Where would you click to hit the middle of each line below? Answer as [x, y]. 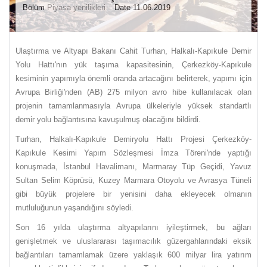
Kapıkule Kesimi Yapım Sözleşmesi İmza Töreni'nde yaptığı [133, 153]
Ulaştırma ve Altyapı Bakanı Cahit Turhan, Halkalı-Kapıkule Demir [133, 51]
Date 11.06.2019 [141, 8]
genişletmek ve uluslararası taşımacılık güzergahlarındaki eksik [133, 241]
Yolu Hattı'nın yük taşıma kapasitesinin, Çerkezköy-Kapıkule [133, 65]
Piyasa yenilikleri [76, 8]
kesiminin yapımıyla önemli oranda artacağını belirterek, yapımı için [133, 79]
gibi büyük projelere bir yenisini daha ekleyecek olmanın [133, 194]
